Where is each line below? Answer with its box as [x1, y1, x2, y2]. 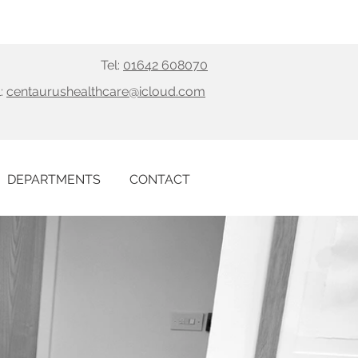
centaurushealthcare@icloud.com [6, 84, 205, 99]
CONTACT [129, 172, 190, 187]
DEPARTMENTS [7, 172, 101, 187]
